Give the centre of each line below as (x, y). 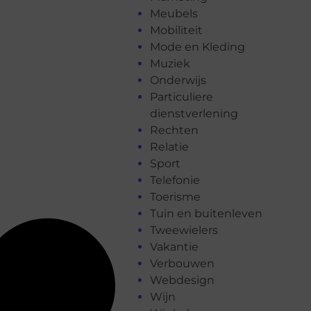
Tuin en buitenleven (206, 213)
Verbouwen (182, 263)
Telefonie (175, 180)
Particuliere (182, 96)
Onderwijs (178, 80)
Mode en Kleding (197, 47)
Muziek (170, 63)
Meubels (174, 13)
